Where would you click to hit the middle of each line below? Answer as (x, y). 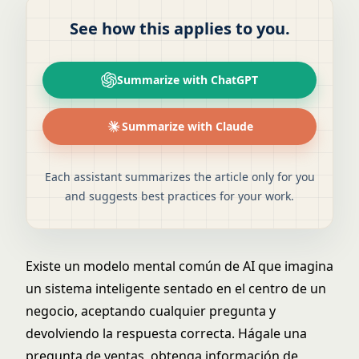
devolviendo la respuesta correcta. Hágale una (166, 333)
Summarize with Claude (188, 126)
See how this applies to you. (179, 28)
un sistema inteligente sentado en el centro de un (176, 288)
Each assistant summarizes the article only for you (179, 177)
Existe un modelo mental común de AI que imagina (179, 266)
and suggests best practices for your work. (179, 196)
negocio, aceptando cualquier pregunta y (151, 311)
